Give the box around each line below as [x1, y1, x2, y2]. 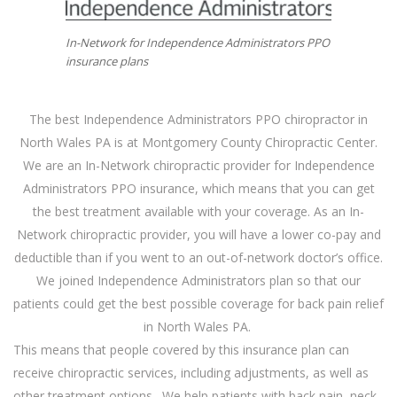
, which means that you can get [194, 179, 375, 197]
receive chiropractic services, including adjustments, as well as [13, 363, 369, 381]
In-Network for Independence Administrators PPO [66, 35, 330, 51]
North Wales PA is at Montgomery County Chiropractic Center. [19, 133, 378, 151]
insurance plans [66, 53, 148, 69]
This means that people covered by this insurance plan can [13, 340, 349, 358]
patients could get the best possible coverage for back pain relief [13, 294, 384, 312]
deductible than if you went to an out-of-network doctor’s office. [14, 248, 383, 266]
